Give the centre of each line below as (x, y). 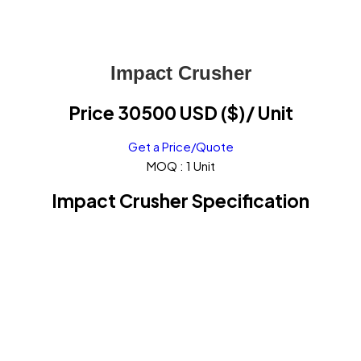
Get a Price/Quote (180, 147)
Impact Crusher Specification (180, 201)
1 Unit (200, 166)
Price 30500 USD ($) (157, 112)
